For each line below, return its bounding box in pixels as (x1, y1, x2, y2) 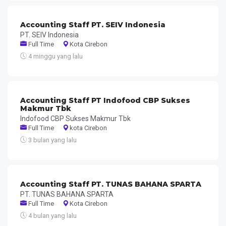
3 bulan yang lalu (27, 136, 77, 144)
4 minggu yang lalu (27, 52, 83, 60)
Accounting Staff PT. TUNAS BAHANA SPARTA (20, 179, 201, 189)
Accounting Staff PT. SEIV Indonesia (20, 20, 165, 29)
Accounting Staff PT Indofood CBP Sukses (20, 95, 190, 105)
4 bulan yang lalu (27, 211, 77, 219)
